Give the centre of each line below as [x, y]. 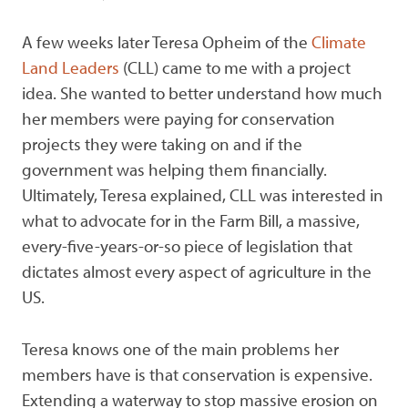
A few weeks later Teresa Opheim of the [167, 41]
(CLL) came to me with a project [237, 67]
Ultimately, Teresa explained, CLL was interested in [203, 194]
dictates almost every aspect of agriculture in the [197, 271]
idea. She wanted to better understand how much [202, 92]
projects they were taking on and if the [162, 143]
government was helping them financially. [174, 169]
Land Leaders [72, 67]
